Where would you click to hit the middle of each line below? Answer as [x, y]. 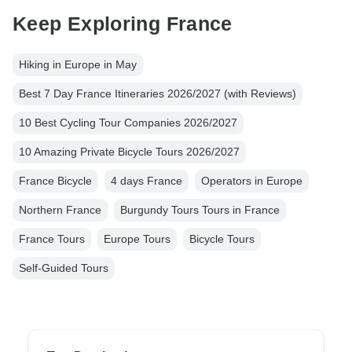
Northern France [60, 210]
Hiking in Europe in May [78, 65]
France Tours [52, 239]
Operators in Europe [252, 181]
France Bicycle [55, 181]
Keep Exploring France [123, 23]
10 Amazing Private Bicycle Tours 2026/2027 [129, 152]
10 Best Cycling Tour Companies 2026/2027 [128, 123]
